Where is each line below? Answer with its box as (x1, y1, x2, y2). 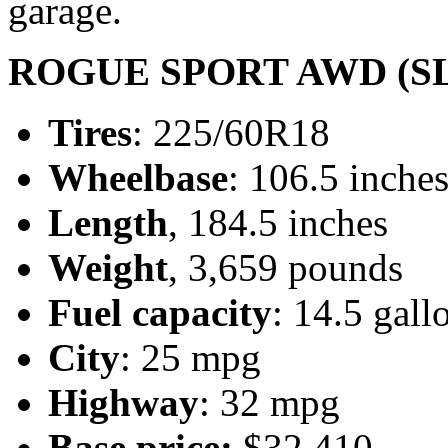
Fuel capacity (48, 291, 272, 335)
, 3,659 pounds (168, 246, 403, 290)
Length (48, 201, 168, 245)
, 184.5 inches (168, 201, 388, 245)
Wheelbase (48, 156, 228, 200)
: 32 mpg (199, 381, 340, 425)
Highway (48, 381, 199, 425)
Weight (48, 246, 168, 290)
